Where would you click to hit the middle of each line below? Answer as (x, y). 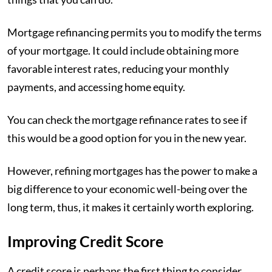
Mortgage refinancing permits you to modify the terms (134, 32)
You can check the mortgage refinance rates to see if (127, 120)
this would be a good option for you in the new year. (128, 138)
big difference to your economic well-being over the (127, 189)
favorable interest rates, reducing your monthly (118, 69)
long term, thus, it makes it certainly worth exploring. (131, 207)
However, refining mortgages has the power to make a (132, 171)
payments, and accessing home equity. (97, 87)
